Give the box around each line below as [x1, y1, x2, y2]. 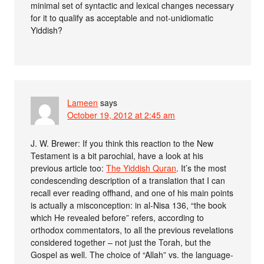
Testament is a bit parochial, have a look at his [31, 150, 204, 162]
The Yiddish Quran [106, 162, 177, 174]
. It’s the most [176, 162, 227, 174]
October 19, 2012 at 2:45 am [67, 109, 176, 121]
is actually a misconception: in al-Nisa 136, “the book [31, 199, 227, 212]
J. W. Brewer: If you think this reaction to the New [31, 137, 214, 150]
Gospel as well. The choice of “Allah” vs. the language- [31, 249, 234, 261]
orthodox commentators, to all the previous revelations [31, 224, 234, 236]
